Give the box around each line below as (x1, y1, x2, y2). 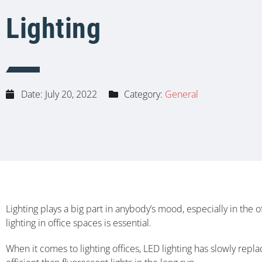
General (165, 88, 198, 101)
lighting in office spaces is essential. (6, 216, 151, 229)
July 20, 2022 (45, 88, 97, 101)
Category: (124, 88, 165, 101)
